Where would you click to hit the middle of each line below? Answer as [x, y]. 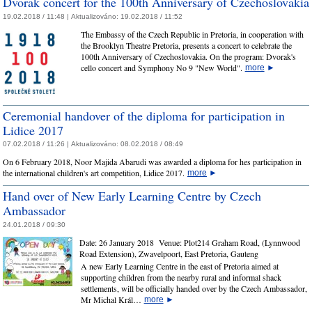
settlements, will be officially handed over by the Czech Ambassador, [194, 289]
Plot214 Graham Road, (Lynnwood [242, 242]
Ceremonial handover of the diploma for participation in [144, 115]
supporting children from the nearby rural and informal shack [181, 278]
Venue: [169, 242]
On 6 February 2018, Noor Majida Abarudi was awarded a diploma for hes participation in [152, 162]
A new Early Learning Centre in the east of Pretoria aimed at [179, 266]
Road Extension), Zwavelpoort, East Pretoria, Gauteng [169, 253]
